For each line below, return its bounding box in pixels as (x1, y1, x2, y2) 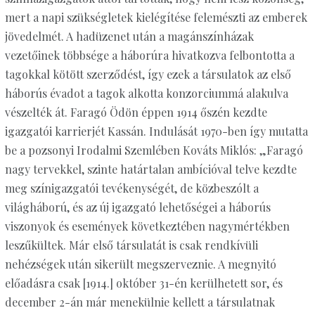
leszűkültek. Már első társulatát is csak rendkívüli (4, 238, 258, 253)
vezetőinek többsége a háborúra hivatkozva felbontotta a (4, 48, 295, 63)
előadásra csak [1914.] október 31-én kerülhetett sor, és (4, 276, 283, 291)
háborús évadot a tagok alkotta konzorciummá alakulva (4, 86, 288, 101)
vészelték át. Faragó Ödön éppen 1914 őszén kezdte (4, 105, 267, 120)
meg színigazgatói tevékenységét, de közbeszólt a (4, 181, 259, 196)
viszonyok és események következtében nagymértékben (4, 219, 290, 234)
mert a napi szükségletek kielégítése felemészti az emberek (4, 10, 307, 25)
